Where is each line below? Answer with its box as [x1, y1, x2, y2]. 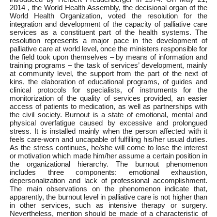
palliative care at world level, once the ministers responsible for [10, 45, 207, 53]
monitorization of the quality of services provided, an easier [10, 94, 207, 102]
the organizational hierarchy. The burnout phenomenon [10, 160, 207, 168]
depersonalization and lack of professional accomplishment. [10, 176, 207, 185]
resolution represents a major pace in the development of [10, 36, 207, 45]
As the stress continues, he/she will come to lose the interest [10, 143, 207, 152]
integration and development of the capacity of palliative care [10, 20, 207, 28]
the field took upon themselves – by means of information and [10, 53, 207, 61]
